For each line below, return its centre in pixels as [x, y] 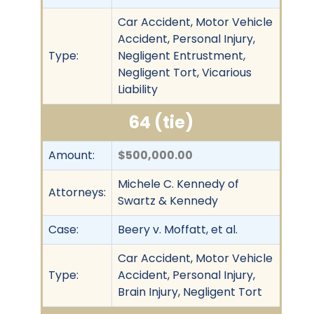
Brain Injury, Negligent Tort [190, 292]
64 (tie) [161, 122]
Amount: [71, 155]
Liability [138, 89]
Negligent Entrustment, [182, 55]
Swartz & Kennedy [168, 200]
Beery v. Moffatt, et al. [178, 229]
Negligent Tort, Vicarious [185, 72]
